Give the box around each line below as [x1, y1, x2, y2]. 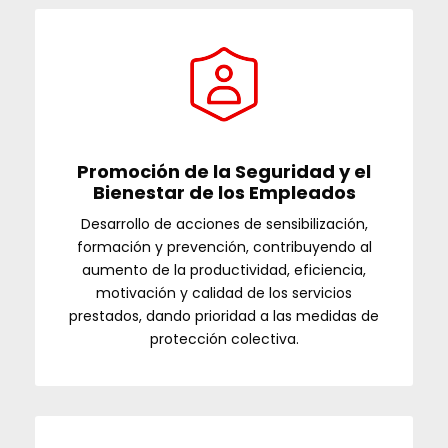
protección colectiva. [149, 329, 299, 349]
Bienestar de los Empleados [92, 180, 356, 205]
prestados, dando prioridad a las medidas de [69, 306, 379, 326]
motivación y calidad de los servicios [96, 283, 352, 303]
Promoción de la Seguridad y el [77, 159, 371, 184]
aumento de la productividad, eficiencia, [82, 260, 366, 280]
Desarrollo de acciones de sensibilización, [80, 214, 368, 234]
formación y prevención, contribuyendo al [76, 237, 372, 257]
